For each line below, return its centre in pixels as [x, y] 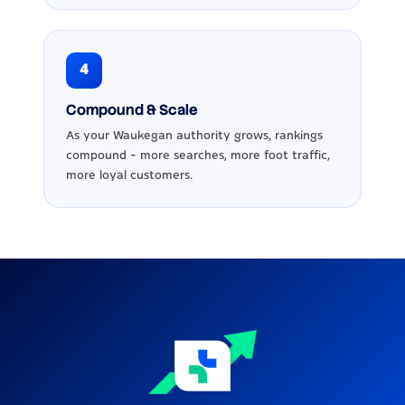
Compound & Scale [132, 109]
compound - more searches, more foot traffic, [198, 155]
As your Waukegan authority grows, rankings [194, 135]
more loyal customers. [129, 175]
